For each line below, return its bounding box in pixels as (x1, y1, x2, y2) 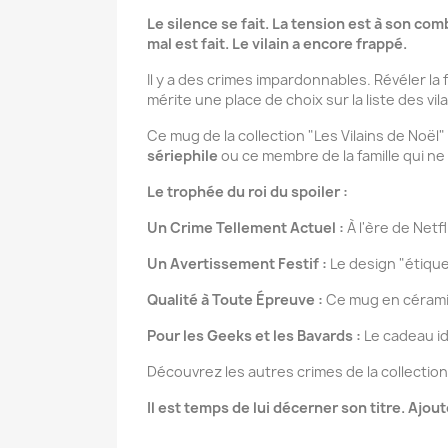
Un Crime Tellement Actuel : (147, 218, 344, 237)
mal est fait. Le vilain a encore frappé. (147, 34, 407, 53)
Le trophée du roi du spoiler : (147, 182, 348, 201)
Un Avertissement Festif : (147, 254, 327, 273)
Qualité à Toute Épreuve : (147, 290, 323, 309)
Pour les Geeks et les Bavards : (147, 326, 361, 345)
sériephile (147, 146, 218, 165)
